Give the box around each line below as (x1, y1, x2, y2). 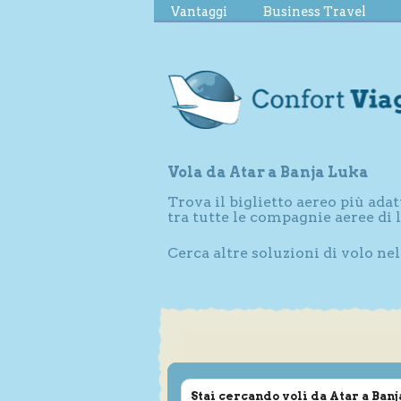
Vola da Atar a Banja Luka (167, 163, 369, 181)
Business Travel (263, 4, 366, 20)
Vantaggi (171, 4, 227, 20)
